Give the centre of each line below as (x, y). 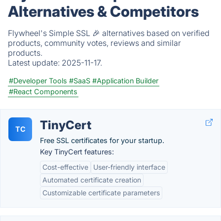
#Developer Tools (38, 81)
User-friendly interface (129, 167)
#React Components (43, 92)
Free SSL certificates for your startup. (102, 140)
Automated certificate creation (92, 180)
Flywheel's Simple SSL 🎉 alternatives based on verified (109, 33)
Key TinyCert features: (77, 152)
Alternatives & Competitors (103, 11)
